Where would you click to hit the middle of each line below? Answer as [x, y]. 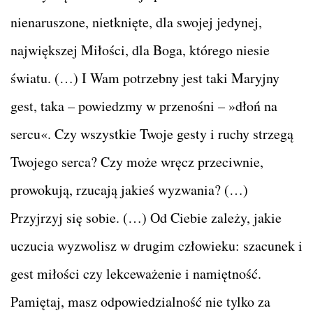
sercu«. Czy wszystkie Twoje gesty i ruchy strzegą [152, 133]
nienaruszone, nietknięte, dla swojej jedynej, [136, 22]
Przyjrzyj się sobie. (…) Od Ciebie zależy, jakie [146, 217]
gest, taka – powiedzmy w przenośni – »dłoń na [144, 105]
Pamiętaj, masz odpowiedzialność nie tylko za [140, 301]
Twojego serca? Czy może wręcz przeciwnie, [137, 161]
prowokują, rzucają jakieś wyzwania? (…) [129, 189]
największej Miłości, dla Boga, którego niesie [140, 50]
